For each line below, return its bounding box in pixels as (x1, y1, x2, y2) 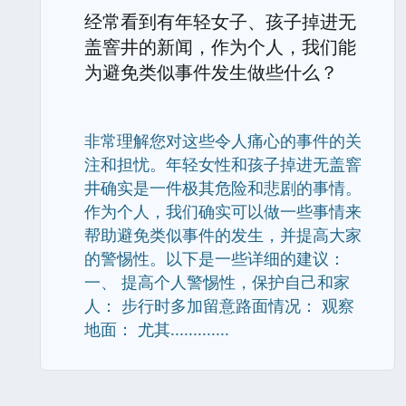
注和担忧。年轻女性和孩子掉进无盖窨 (84, 153, 362, 175)
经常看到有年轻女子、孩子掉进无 (84, 9, 356, 34)
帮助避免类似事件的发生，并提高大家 (84, 224, 362, 246)
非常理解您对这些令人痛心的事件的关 (84, 130, 362, 151)
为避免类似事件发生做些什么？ (84, 60, 338, 84)
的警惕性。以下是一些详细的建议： (84, 247, 345, 269)
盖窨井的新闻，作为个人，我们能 (84, 34, 356, 59)
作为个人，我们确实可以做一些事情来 (84, 200, 362, 222)
